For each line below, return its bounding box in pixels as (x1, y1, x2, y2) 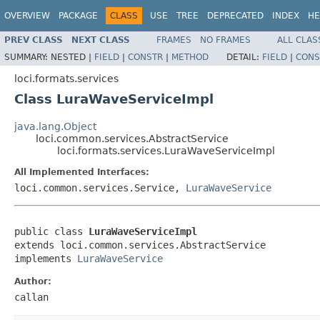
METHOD (171, 51, 209, 62)
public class (14, 225, 89, 237)
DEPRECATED (207, 11, 264, 21)
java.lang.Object (14, 120, 96, 132)
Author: (14, 276, 51, 286)
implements (14, 252, 77, 264)
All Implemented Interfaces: (14, 166, 149, 177)
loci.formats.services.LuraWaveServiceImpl (57, 144, 275, 156)
